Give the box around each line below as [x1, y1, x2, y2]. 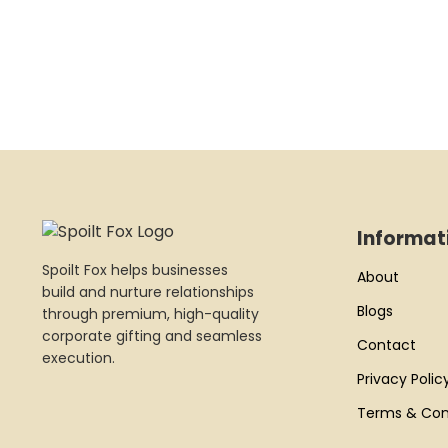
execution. [42, 347, 115, 368]
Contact [357, 334, 416, 355]
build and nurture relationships [42, 281, 254, 302]
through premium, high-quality [42, 303, 259, 324]
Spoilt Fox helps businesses [42, 259, 228, 280]
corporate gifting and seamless [42, 325, 262, 346]
